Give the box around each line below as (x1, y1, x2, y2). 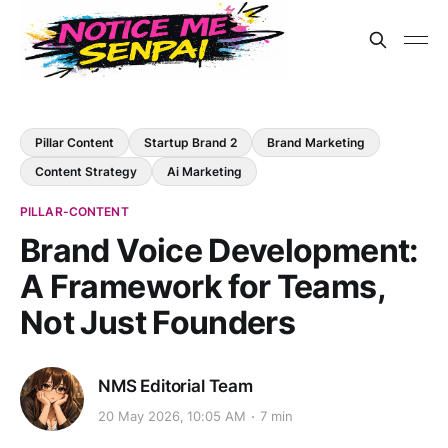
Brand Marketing (267, 135, 365, 150)
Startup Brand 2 (144, 135, 237, 150)
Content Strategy (35, 164, 137, 179)
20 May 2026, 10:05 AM (98, 408, 247, 425)
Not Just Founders (20, 303, 296, 342)
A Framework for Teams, (20, 267, 385, 306)
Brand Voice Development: (20, 231, 419, 270)
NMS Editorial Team (98, 375, 253, 396)
